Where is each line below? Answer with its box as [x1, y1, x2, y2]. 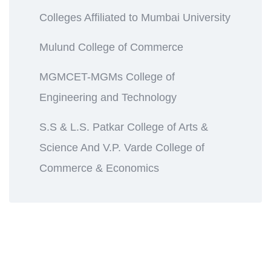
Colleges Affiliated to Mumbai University [39, 11, 230, 24]
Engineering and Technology [39, 91, 177, 103]
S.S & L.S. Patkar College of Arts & [39, 120, 208, 133]
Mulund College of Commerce [39, 41, 183, 53]
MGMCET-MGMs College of [39, 70, 175, 83]
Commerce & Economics [39, 162, 159, 174]
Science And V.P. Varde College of [39, 141, 204, 154]
